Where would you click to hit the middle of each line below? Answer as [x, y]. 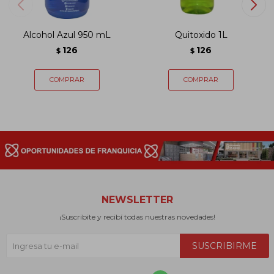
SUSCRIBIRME [224, 246]
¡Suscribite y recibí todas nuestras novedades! [137, 217]
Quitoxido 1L [201, 35]
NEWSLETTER [137, 200]
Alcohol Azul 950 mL [67, 35]
